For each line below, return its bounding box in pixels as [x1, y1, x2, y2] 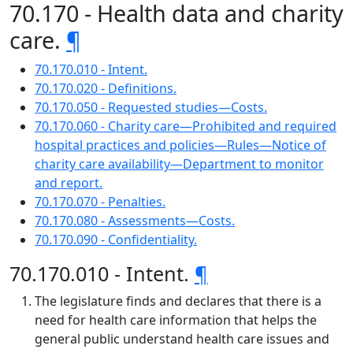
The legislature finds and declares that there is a [35, 292, 321, 310]
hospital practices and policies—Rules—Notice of [35, 136, 326, 154]
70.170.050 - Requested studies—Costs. [35, 98, 267, 116]
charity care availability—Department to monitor [35, 155, 324, 173]
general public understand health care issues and [35, 330, 329, 347]
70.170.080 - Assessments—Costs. [35, 212, 235, 229]
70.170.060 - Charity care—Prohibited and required [35, 117, 336, 135]
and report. [35, 174, 102, 191]
